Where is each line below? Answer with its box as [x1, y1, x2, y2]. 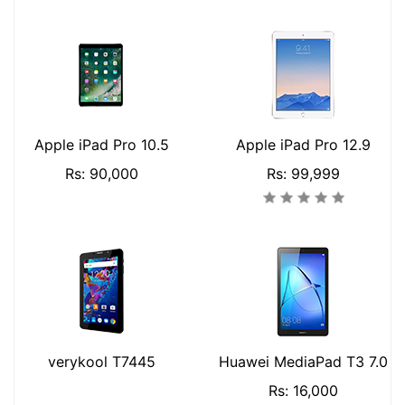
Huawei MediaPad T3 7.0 [219, 353, 388, 371]
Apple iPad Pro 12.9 [236, 136, 371, 154]
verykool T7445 [48, 353, 155, 371]
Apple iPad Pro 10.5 [34, 136, 169, 154]
